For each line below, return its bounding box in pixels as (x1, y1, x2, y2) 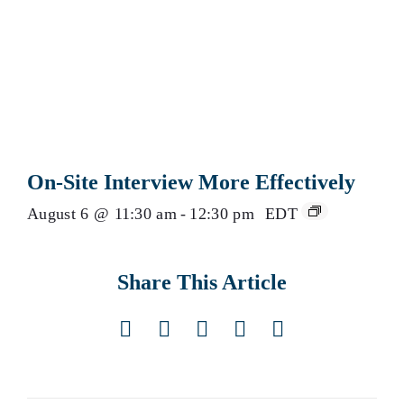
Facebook (124, 326, 212, 351)
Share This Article (117, 271, 287, 294)
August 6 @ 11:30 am (27, 205, 178, 223)
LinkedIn (200, 326, 284, 351)
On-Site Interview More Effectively (27, 170, 355, 194)
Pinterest (238, 326, 318, 351)
